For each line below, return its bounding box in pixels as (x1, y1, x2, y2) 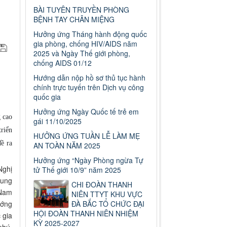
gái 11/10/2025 (33, 116, 82, 127)
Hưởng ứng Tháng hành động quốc (33, 29, 147, 40)
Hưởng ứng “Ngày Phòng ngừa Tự (33, 155, 144, 166)
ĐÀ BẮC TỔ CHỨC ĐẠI (71, 199, 145, 209)
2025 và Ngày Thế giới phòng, (33, 48, 131, 59)
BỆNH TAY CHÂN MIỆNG (33, 14, 115, 25)
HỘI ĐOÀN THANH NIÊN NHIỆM (33, 208, 139, 219)
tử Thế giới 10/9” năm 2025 (33, 165, 122, 175)
